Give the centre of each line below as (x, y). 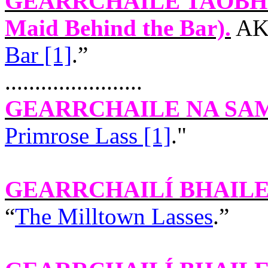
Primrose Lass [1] (88, 135)
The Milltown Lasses (114, 216)
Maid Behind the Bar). (118, 28)
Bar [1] (38, 55)
